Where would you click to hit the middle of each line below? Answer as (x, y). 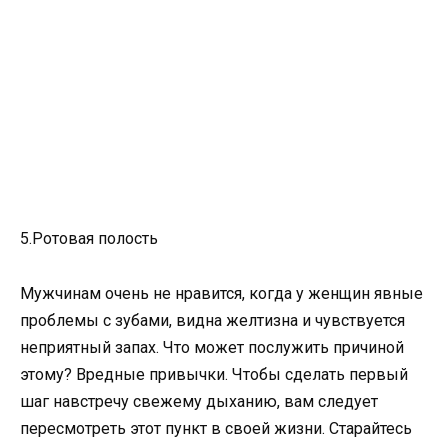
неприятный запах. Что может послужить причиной (212, 347)
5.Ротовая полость (91, 239)
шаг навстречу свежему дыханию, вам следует (199, 401)
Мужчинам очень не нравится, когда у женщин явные (221, 293)
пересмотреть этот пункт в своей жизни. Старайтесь (216, 428)
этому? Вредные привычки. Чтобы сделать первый (214, 374)
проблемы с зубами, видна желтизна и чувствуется (212, 320)
